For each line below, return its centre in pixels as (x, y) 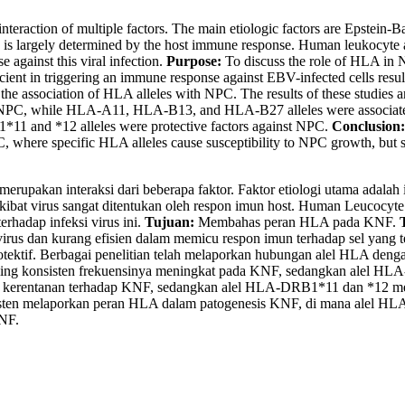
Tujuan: (170, 222)
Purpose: (194, 61)
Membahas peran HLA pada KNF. (297, 222)
